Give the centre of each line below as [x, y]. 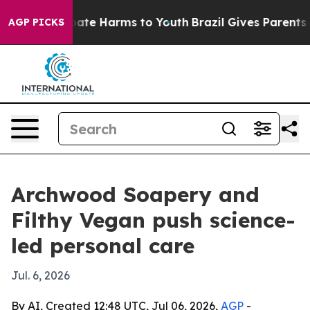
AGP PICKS [36, 22]
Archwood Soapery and [135, 194]
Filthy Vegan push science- [153, 220]
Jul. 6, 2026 [40, 275]
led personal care [103, 246]
